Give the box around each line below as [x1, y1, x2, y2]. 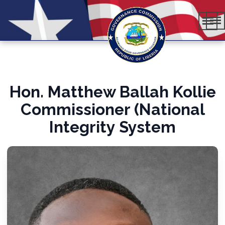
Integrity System [49, 118, 176, 136]
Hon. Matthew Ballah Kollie [9, 82, 216, 101]
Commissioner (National [20, 100, 205, 119]
